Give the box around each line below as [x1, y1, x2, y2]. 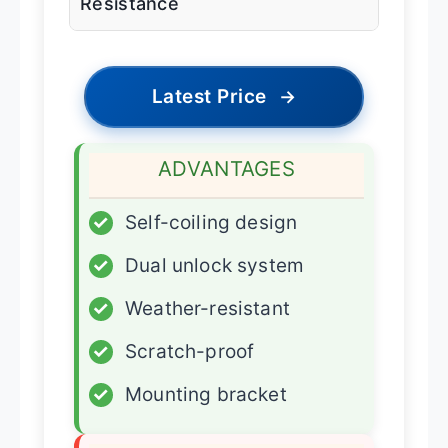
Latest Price [151, 84, 267, 108]
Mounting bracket [125, 382, 287, 406]
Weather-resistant [125, 296, 290, 320]
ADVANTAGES [158, 155, 295, 181]
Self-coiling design [125, 210, 298, 234]
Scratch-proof [125, 339, 255, 363]
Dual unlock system [125, 253, 305, 277]
